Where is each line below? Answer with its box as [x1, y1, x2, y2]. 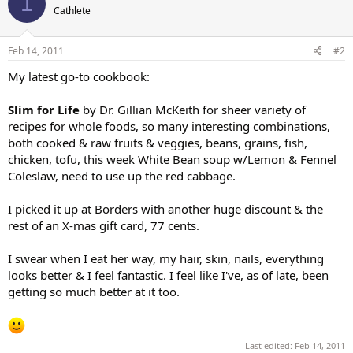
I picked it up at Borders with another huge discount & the [8, 201, 323, 217]
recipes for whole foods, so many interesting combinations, [8, 118, 330, 134]
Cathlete [54, 3, 91, 17]
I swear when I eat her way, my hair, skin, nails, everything [8, 251, 324, 266]
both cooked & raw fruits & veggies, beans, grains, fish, [8, 135, 307, 150]
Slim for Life [8, 102, 80, 117]
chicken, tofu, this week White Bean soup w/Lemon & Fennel [8, 151, 336, 167]
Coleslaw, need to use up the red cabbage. [8, 168, 236, 184]
